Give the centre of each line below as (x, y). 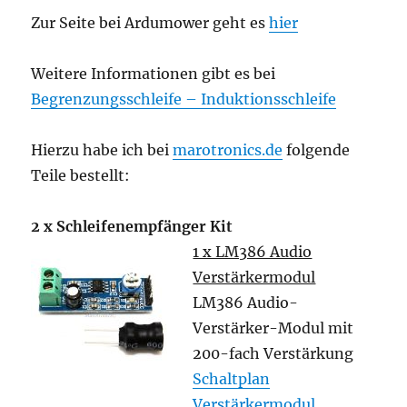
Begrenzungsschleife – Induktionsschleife (184, 99)
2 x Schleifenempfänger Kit (132, 226)
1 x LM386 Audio (253, 252)
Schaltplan (232, 379)
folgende (317, 150)
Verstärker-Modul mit (273, 328)
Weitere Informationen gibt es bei (154, 74)
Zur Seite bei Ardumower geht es (150, 23)
